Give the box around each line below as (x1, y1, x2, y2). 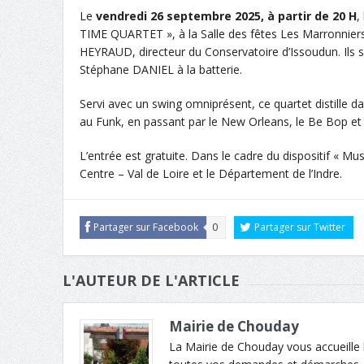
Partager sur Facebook (93, 219, 198, 234)
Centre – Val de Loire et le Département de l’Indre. (79, 165, 342, 181)
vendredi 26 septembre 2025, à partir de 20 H (95, 7, 357, 24)
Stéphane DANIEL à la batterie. (79, 61, 242, 77)
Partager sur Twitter (253, 219, 345, 234)
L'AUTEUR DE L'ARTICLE (62, 270, 240, 290)
